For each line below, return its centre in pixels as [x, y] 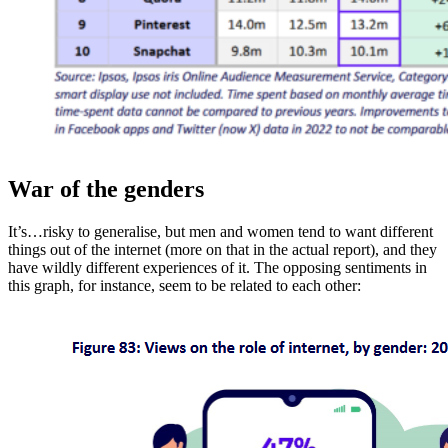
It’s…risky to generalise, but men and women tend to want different [220, 231]
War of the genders [106, 188]
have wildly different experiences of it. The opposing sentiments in [217, 267]
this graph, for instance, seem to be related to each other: [184, 285]
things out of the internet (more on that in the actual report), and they [222, 249]
